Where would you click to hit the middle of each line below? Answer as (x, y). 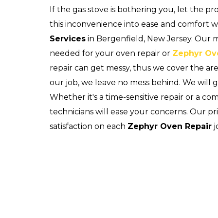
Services (68, 39)
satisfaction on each (89, 126)
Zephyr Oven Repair (170, 126)
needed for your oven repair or (111, 53)
